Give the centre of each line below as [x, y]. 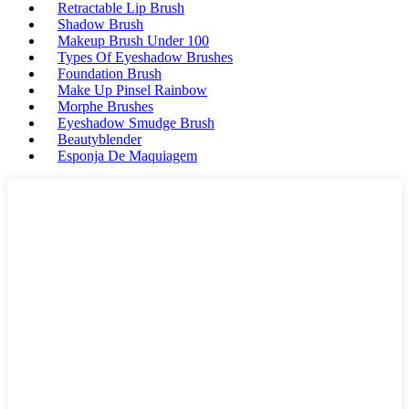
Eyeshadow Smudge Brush [136, 123]
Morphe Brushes [105, 107]
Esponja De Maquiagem [127, 156]
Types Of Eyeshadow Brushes [145, 58]
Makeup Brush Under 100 [133, 41]
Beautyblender [100, 140]
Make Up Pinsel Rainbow [132, 90]
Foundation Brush [110, 74]
